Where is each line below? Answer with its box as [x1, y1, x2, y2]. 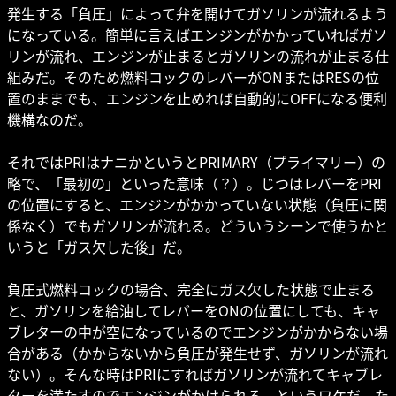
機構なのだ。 [7, 109, 92, 131]
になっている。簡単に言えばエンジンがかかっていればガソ [7, 24, 387, 46]
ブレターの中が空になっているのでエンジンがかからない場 [7, 321, 388, 343]
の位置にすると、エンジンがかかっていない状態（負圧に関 [7, 194, 387, 216]
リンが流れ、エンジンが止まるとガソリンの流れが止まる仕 [7, 45, 389, 67]
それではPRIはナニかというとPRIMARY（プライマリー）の [7, 151, 385, 173]
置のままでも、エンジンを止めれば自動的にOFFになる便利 [7, 88, 387, 110]
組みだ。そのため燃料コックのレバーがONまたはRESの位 [7, 66, 379, 88]
